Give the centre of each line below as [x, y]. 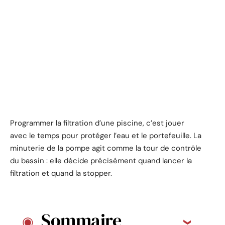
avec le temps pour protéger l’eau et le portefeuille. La [106, 135]
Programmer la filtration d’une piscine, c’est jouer [97, 123]
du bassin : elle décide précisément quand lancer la [101, 160]
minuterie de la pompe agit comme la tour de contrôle [106, 148]
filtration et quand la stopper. [61, 173]
